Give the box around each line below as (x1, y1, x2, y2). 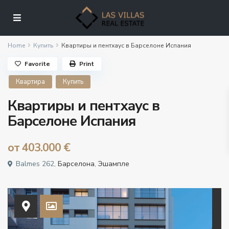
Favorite (25, 60, 51, 68)
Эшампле (98, 159, 130, 169)
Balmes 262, (14, 159, 58, 169)
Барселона (58, 159, 95, 169)
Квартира (16, 77, 45, 87)
